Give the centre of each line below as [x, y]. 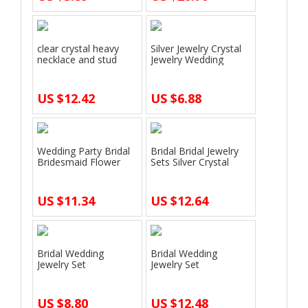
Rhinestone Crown [78, 275]
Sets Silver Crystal [189, 162]
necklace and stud [77, 59]
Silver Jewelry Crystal [196, 48]
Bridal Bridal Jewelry [194, 151]
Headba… [58, 286]
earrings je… [64, 70]
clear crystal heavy [78, 48]
